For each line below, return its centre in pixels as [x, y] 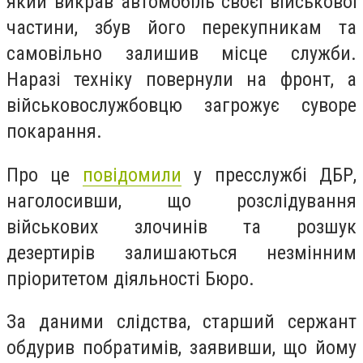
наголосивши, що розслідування [181, 201]
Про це [45, 175]
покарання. [54, 131]
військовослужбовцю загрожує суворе [181, 105]
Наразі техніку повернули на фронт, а [181, 79]
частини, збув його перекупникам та [181, 28]
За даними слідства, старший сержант [181, 322]
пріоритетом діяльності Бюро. [130, 278]
